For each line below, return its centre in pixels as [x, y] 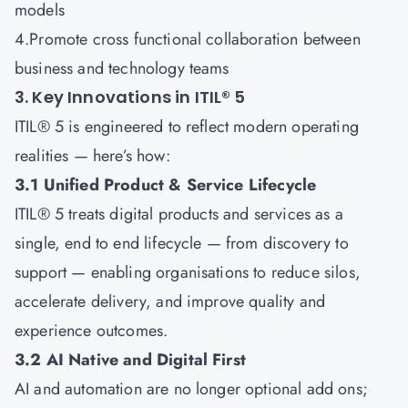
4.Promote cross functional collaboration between [188, 39]
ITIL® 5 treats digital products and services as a [179, 214]
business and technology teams [122, 68]
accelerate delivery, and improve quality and [170, 301]
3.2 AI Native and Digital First [130, 360]
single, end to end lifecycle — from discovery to [182, 243]
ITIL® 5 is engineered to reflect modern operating [187, 127]
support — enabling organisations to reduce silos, [188, 272]
